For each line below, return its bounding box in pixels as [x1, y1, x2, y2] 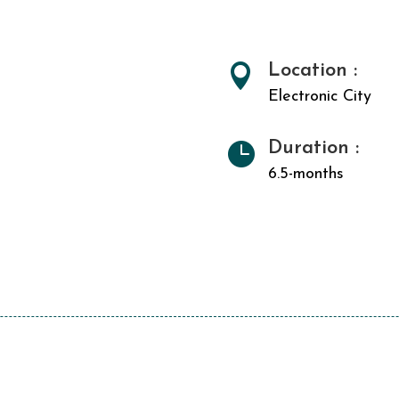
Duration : [267, 138, 359, 159]
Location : [267, 60, 357, 81]
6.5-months [267, 166, 344, 183]
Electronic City [267, 87, 371, 105]
